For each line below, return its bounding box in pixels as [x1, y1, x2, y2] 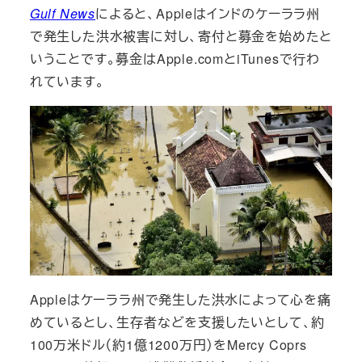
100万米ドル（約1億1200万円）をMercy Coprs [29, 335, 307, 355]
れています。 [29, 71, 105, 90]
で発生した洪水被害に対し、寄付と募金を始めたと [29, 26, 333, 45]
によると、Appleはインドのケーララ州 [95, 3, 320, 23]
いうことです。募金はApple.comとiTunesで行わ [29, 48, 320, 68]
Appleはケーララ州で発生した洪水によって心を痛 [29, 290, 331, 309]
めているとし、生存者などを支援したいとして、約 [29, 313, 326, 332]
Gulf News [29, 3, 95, 23]
